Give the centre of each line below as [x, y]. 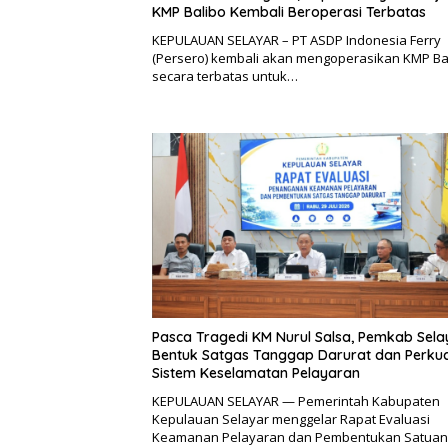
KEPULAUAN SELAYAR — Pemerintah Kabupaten [296, 401]
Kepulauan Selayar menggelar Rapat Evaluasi [291, 419]
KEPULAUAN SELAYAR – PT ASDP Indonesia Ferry [296, 39]
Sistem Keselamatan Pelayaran [256, 373]
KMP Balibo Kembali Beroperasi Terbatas [289, 11]
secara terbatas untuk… [225, 75]
